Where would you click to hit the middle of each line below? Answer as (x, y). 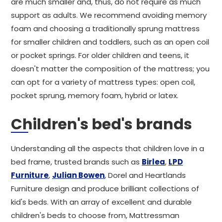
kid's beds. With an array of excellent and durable (101, 202)
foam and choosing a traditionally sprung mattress (105, 28)
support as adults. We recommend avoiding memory (109, 15)
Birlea (153, 162)
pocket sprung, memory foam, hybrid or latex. (95, 95)
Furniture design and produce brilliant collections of (105, 189)
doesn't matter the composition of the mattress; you (110, 69)
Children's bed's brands (102, 124)
